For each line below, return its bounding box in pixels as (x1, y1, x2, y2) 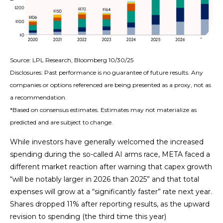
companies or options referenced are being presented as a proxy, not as (10, 81, 211, 89)
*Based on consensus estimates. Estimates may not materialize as (10, 106, 197, 114)
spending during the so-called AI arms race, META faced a (10, 150, 210, 159)
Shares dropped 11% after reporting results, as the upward (10, 200, 210, 209)
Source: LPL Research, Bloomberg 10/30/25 (10, 56, 133, 64)
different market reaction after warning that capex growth (10, 162, 212, 172)
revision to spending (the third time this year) (10, 212, 166, 222)
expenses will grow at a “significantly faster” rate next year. (10, 187, 212, 197)
